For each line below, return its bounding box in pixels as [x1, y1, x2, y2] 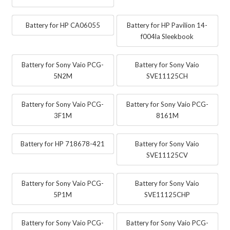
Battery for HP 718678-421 [21, 139, 105, 148]
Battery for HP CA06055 [25, 21, 100, 29]
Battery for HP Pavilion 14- [127, 21, 208, 29]
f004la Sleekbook [141, 32, 194, 41]
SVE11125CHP [144, 190, 190, 199]
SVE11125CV [146, 150, 188, 159]
